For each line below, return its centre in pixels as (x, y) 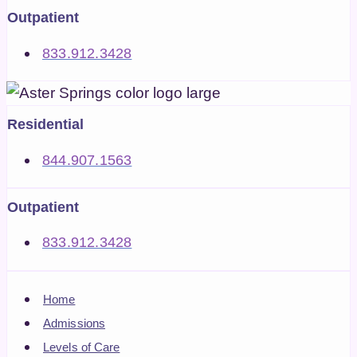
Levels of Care (82, 347)
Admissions (74, 323)
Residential (45, 125)
